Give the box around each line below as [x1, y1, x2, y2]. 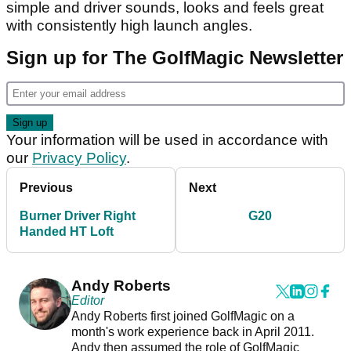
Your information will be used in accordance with [6, 131, 328, 148]
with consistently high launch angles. [6, 16, 252, 34]
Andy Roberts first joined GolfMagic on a [71, 309, 295, 323]
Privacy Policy [32, 149, 126, 166]
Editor [71, 293, 104, 307]
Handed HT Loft [20, 224, 114, 238]
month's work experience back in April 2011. [71, 324, 314, 338]
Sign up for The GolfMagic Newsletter [6, 46, 343, 68]
